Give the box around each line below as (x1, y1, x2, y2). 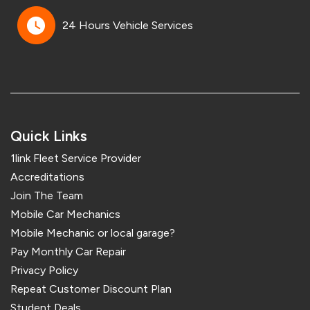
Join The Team (10, 189, 83, 203)
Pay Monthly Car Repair (10, 245, 126, 259)
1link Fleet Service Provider (10, 152, 141, 165)
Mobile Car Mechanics (10, 208, 120, 221)
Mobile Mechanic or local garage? (10, 226, 175, 240)
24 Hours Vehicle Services (62, 18, 193, 32)
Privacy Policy (10, 264, 78, 277)
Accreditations (10, 170, 84, 184)
